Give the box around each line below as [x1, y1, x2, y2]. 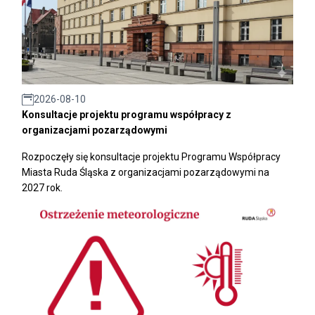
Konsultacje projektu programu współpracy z [22, 109, 231, 121]
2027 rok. [22, 182, 63, 194]
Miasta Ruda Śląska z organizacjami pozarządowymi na [22, 167, 269, 179]
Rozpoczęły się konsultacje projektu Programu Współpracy [22, 151, 281, 163]
